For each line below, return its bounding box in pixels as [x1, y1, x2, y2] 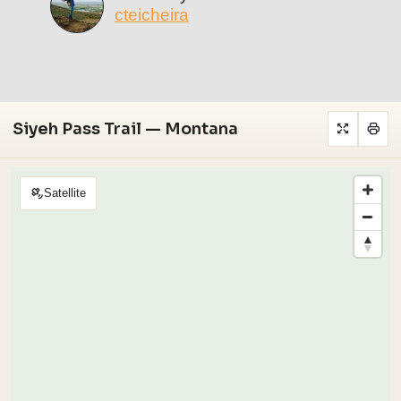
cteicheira [115, 5, 189, 25]
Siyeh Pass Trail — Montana [13, 118, 238, 139]
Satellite [44, 187, 86, 200]
